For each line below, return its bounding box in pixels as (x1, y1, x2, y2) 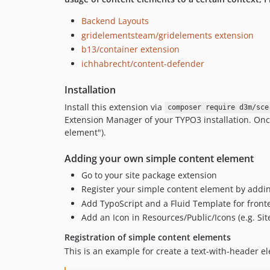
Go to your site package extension (81, 169, 217, 181)
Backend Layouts (81, 15, 149, 27)
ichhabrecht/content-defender (81, 57, 204, 69)
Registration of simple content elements (64, 231, 231, 243)
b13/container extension (81, 43, 180, 55)
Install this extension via (64, 101, 165, 113)
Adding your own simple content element (64, 151, 254, 165)
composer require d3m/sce (167, 103, 269, 112)
